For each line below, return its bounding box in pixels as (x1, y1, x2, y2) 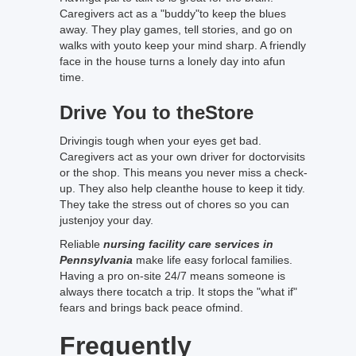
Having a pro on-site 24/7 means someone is (60, 269, 285, 282)
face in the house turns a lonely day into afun (60, 55, 285, 68)
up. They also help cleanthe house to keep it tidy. (60, 182, 305, 195)
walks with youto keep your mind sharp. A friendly (60, 39, 306, 52)
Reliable (60, 238, 103, 250)
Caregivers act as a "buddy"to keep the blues (60, 7, 286, 20)
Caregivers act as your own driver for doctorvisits (60, 150, 305, 163)
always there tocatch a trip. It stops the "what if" (60, 285, 297, 298)
